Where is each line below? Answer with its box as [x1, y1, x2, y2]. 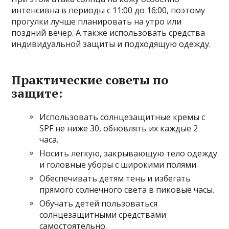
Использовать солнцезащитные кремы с [39, 111, 205, 123]
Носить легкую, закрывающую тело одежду [39, 148, 218, 159]
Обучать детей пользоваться [39, 198, 158, 209]
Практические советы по [11, 72, 169, 88]
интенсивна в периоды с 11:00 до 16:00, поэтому [11, 5, 205, 16]
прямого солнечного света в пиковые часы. [39, 184, 215, 195]
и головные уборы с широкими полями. [39, 159, 198, 170]
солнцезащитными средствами [39, 209, 167, 220]
